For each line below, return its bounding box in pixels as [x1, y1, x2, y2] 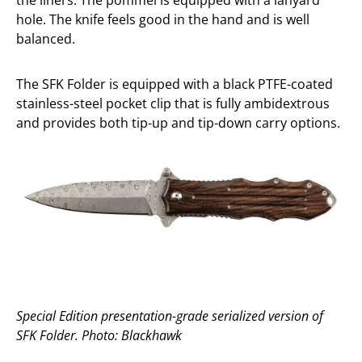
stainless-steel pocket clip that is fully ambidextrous [16, 95, 330, 112]
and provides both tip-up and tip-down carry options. [16, 114, 340, 132]
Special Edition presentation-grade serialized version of [16, 306, 323, 325]
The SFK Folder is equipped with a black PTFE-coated [16, 75, 333, 93]
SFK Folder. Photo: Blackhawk [16, 326, 182, 344]
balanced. [16, 30, 75, 48]
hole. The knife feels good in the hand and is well [16, 11, 309, 28]
